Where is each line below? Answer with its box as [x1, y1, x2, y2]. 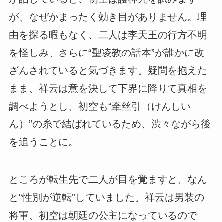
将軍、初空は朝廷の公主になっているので [8, 210, 197, 221]
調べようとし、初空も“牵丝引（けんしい [8, 101, 191, 112]
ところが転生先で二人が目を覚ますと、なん [8, 174, 207, 185]
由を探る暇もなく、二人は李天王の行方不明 [8, 29, 207, 41]
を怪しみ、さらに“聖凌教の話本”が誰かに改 [8, 47, 204, 58]
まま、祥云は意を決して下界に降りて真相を [8, 83, 207, 94]
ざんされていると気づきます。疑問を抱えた [8, 65, 207, 76]
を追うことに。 [8, 136, 78, 148]
